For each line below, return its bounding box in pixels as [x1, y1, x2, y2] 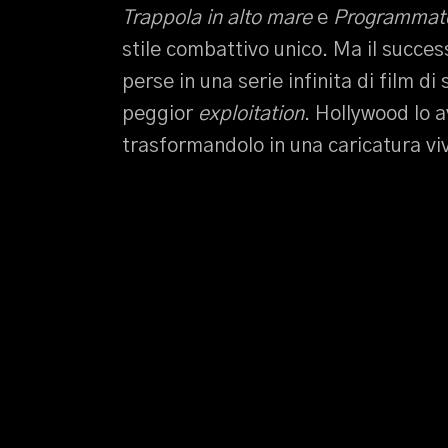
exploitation [193, 104, 304, 124]
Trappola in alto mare [122, 8, 312, 28]
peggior [122, 104, 193, 124]
